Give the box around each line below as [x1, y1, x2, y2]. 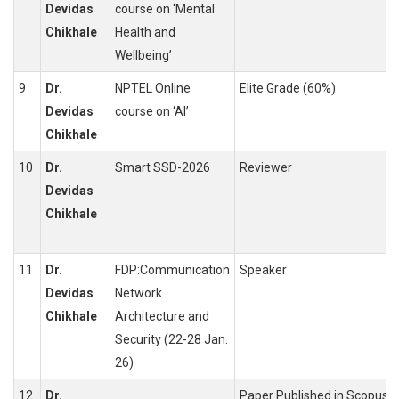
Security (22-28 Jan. [115, 332, 228, 347]
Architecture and [115, 309, 209, 324]
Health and [115, 25, 175, 40]
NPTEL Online [115, 81, 191, 96]
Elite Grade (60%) [240, 81, 336, 96]
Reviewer [240, 160, 292, 175]
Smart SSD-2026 [115, 160, 210, 175]
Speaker [240, 263, 287, 278]
